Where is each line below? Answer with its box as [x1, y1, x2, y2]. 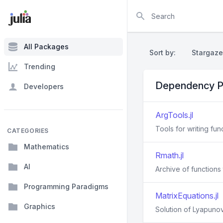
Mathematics [24, 142, 69, 151]
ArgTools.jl [155, 110, 193, 120]
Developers [24, 82, 64, 91]
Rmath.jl [155, 150, 184, 160]
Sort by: [149, 48, 180, 57]
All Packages [24, 42, 69, 51]
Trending [24, 62, 55, 71]
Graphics [24, 202, 55, 211]
